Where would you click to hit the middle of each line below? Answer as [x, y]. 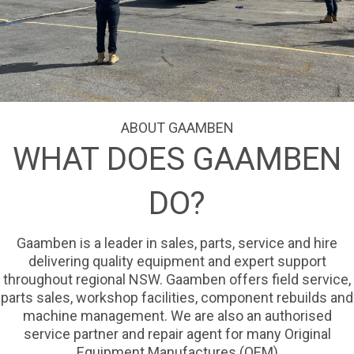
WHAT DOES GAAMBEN [177, 160]
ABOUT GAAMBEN [177, 128]
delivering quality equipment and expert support [177, 262]
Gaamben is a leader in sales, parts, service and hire [177, 243]
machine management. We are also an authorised [177, 316]
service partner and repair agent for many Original [177, 334]
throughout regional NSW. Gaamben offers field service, [177, 280]
